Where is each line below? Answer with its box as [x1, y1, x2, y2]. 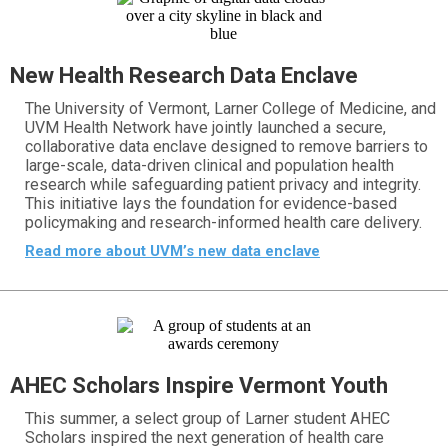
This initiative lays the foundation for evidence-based [25, 194, 397, 213]
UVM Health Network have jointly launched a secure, [25, 118, 386, 137]
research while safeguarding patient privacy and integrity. [25, 175, 421, 194]
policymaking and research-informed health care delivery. [25, 213, 422, 232]
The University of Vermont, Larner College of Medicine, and [25, 99, 436, 118]
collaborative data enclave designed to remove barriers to [25, 137, 428, 156]
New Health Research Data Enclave [10, 63, 358, 88]
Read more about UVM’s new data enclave [25, 242, 320, 260]
